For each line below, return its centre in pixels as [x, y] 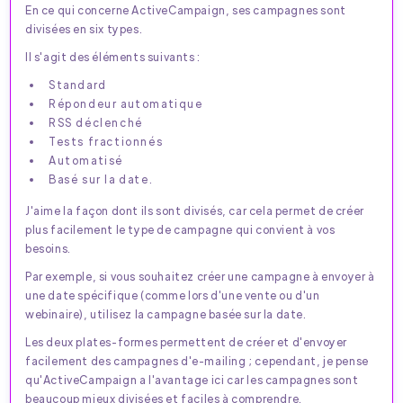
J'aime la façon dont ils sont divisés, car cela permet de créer [195, 210]
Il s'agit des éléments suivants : [113, 56]
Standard [78, 84]
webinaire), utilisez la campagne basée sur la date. [166, 313]
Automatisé [86, 160]
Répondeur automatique [126, 103]
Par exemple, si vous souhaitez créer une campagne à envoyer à [200, 276]
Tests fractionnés [106, 141]
